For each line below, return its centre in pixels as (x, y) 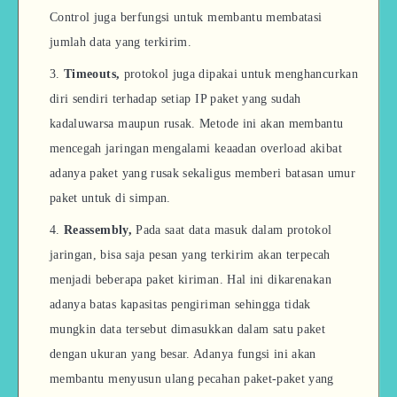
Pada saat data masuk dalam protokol (234, 230)
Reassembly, (100, 230)
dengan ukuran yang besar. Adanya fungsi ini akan (183, 354)
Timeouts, (94, 74)
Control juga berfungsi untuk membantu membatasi (186, 17)
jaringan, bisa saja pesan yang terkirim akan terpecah (190, 255)
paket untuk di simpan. (110, 198)
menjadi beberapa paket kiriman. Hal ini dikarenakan (191, 280)
